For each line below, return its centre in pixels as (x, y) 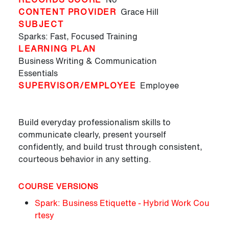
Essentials (38, 73)
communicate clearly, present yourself (92, 135)
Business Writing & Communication (88, 61)
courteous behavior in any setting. (85, 159)
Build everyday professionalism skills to (95, 122)
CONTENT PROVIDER (67, 12)
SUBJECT (41, 24)
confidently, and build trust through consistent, (110, 147)
